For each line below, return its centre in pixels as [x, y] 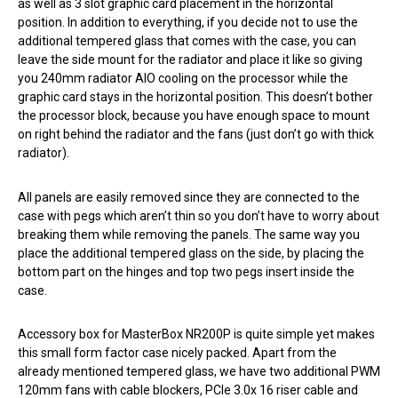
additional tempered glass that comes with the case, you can [187, 41]
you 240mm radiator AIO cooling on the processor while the [183, 79]
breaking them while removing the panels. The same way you [189, 234]
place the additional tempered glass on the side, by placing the [191, 253]
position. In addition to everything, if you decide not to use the [188, 23]
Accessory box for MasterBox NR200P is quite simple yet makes [196, 334]
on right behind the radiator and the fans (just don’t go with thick [196, 135]
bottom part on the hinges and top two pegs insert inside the [186, 271]
